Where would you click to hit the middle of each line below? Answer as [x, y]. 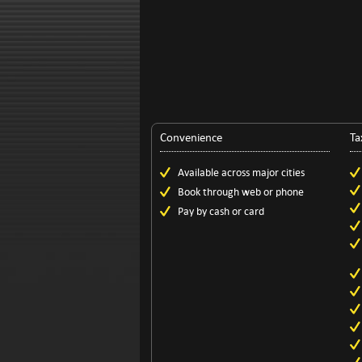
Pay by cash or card [221, 211]
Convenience [191, 137]
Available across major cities [241, 173]
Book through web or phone [240, 192]
